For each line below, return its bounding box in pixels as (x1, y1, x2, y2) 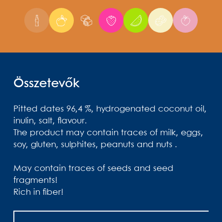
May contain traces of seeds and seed (13, 165, 173, 173)
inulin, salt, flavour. (13, 117, 87, 125)
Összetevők (13, 78, 80, 90)
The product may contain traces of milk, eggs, (13, 129, 203, 137)
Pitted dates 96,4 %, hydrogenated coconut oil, (13, 106, 207, 113)
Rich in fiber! (13, 189, 63, 197)
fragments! (13, 177, 57, 185)
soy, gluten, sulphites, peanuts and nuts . (13, 141, 177, 149)
